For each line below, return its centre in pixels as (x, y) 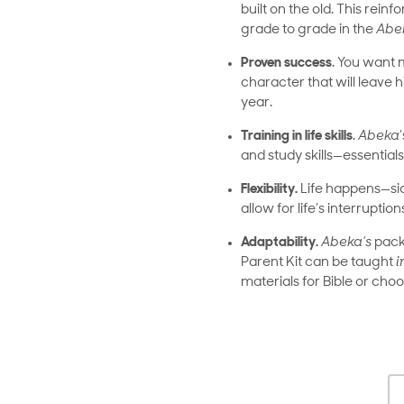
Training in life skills (297, 137)
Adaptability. (281, 243)
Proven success (286, 64)
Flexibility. (271, 190)
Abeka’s (346, 243)
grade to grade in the (308, 31)
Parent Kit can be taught (317, 263)
